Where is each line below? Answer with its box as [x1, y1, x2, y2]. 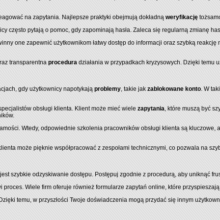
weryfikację [165, 14, 198, 21]
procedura [48, 59, 77, 66]
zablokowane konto [147, 85, 201, 92]
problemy [94, 85, 121, 92]
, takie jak [121, 85, 147, 92]
